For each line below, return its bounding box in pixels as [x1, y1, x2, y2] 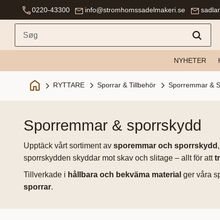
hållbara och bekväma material [68, 170, 181, 179]
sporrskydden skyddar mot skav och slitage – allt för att [24, 153, 215, 162]
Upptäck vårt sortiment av [24, 141, 113, 150]
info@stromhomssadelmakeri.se [85, 6, 186, 14]
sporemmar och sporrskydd [113, 141, 218, 150]
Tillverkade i [24, 170, 68, 179]
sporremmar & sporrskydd [34, 117, 201, 134]
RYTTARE [53, 81, 84, 89]
